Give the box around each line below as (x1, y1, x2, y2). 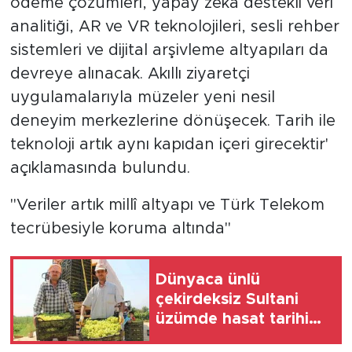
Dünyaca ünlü (156, 272, 260, 288)
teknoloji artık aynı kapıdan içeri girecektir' (9, 136, 328, 152)
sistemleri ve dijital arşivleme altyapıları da (9, 42, 328, 58)
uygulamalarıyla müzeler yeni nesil (9, 89, 275, 105)
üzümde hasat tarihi (156, 311, 309, 328)
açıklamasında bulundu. (9, 159, 190, 176)
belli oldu (156, 331, 225, 347)
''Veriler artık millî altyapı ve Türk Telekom (9, 196, 324, 213)
